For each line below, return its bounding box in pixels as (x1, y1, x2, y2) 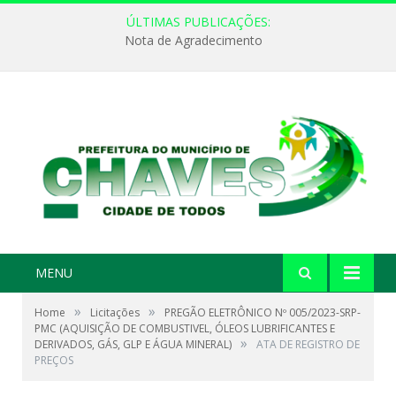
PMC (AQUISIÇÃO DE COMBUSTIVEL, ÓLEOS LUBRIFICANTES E (34, 321, 335, 337)
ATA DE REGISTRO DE (256, 337, 360, 353)
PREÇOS (34, 353, 73, 369)
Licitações (90, 305, 140, 321)
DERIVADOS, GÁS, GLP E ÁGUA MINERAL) (34, 337, 232, 353)
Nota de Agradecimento (125, 32, 263, 49)
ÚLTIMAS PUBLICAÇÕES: (126, 13, 270, 30)
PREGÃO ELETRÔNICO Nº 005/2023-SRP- (164, 305, 361, 321)
